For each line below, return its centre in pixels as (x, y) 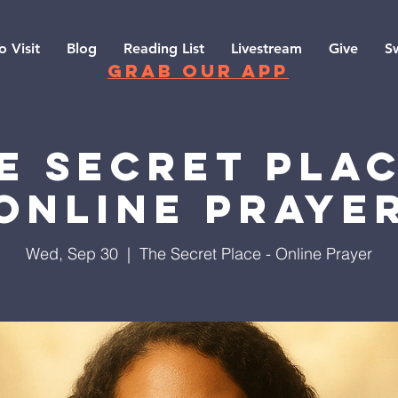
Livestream (266, 48)
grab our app (198, 71)
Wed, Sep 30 (72, 254)
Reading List (163, 48)
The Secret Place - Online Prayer (256, 254)
